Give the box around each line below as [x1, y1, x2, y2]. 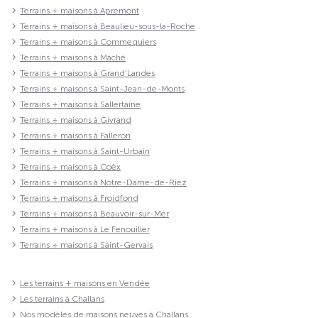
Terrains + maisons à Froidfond [20, 192, 138, 203]
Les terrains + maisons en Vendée [20, 278, 150, 288]
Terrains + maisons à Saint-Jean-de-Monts [20, 83, 185, 94]
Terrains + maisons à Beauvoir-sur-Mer [20, 208, 169, 219]
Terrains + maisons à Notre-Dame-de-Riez [20, 177, 187, 187]
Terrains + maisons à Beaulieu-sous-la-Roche [20, 21, 195, 31]
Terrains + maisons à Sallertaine [20, 99, 141, 109]
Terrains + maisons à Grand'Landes [20, 67, 155, 78]
